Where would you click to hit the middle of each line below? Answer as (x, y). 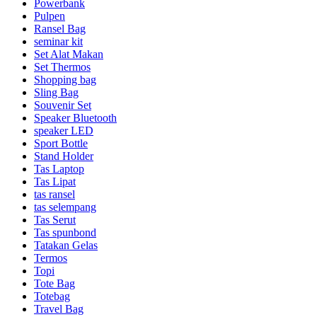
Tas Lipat (55, 181)
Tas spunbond (65, 232)
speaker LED (64, 130)
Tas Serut (55, 219)
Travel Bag (59, 309)
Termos (51, 258)
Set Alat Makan (69, 54)
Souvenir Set (63, 105)
